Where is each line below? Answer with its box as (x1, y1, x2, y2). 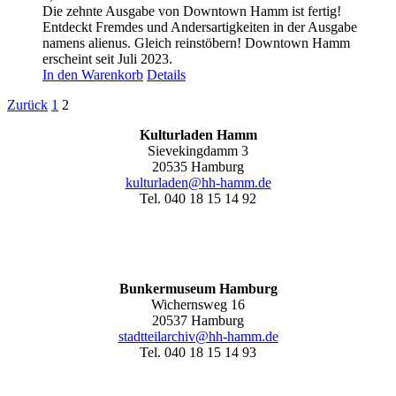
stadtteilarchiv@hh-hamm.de (118, 328, 278, 344)
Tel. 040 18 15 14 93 (140, 344, 256, 360)
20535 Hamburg (152, 158, 244, 174)
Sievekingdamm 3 (148, 142, 248, 158)
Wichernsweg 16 (151, 296, 245, 312)
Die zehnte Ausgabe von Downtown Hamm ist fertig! (42, 3, 341, 19)
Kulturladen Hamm (139, 126, 257, 142)
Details (147, 66, 186, 82)
